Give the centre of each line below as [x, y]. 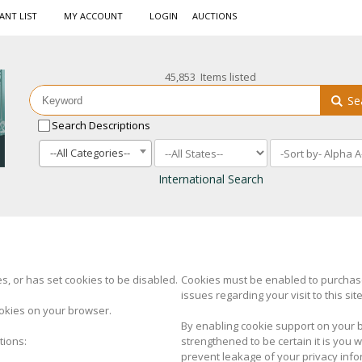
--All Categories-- [90, 152]
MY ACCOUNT [93, 16]
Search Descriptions [101, 125]
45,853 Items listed [211, 77]
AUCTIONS [215, 16]
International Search [210, 179]
